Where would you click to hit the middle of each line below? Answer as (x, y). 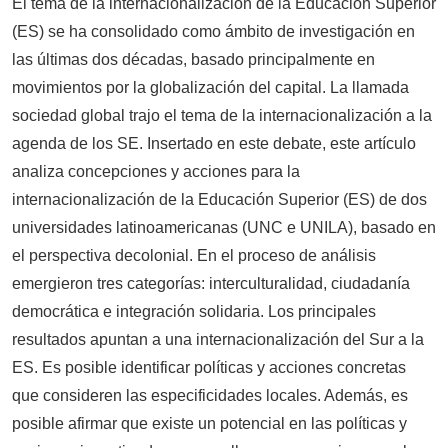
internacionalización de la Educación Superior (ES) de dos (219, 199)
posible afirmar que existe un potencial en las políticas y (209, 423)
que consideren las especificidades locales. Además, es (210, 395)
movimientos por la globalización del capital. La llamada (210, 87)
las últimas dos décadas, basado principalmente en (193, 59)
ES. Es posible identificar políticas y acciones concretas (209, 367)
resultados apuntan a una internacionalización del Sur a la (218, 339)
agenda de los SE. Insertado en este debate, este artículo (214, 143)
